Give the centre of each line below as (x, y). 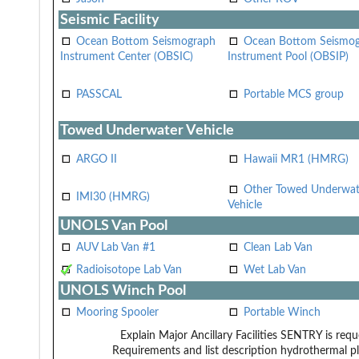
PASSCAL (99, 94)
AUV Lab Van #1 (116, 247)
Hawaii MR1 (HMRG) (296, 159)
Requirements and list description (195, 351)
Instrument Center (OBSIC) (127, 56)
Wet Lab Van (275, 270)
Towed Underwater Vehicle (147, 130)
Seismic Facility (110, 19)
